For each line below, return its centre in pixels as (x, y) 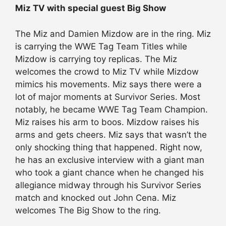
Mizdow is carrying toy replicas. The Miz (96, 59)
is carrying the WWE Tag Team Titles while (101, 46)
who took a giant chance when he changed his (109, 172)
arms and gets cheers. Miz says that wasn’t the (111, 134)
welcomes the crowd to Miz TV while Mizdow (107, 71)
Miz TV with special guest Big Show (91, 8)
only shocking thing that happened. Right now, (109, 147)
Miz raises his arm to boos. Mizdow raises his (107, 122)
